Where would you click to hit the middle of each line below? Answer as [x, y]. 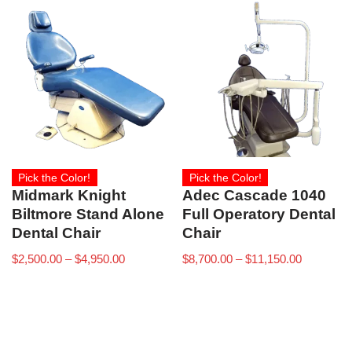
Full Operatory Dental [259, 214]
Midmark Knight [69, 196]
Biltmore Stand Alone [88, 214]
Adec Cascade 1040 [255, 196]
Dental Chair [56, 233]
